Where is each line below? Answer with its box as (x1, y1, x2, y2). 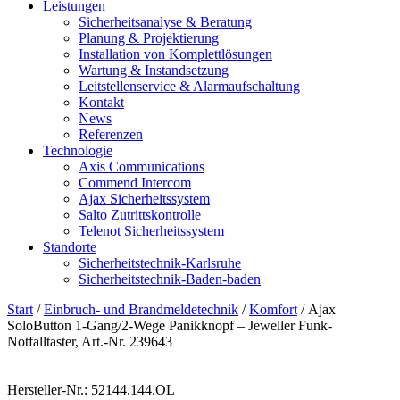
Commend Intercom (79, 175, 191, 190)
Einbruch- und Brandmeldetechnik (44, 302, 238, 317)
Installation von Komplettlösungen (79, 46, 272, 62)
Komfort (249, 302, 297, 317)
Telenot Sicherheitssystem (79, 223, 224, 238)
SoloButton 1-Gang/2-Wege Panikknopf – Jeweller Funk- (7, 318, 332, 333)
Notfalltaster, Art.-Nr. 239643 (7, 334, 172, 349)
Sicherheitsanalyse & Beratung (79, 14, 252, 29)
